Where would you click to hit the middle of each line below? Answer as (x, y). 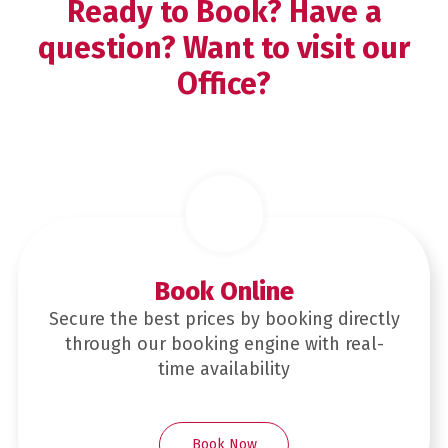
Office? (224, 83)
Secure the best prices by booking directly (224, 318)
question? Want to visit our (224, 47)
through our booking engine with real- (224, 343)
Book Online (224, 291)
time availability (224, 368)
